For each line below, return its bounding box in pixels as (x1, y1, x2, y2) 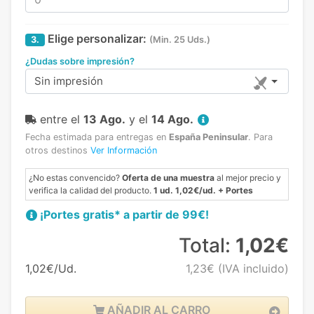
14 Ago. (151, 112, 193, 127)
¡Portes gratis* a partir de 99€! (40, 207, 209, 222)
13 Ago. (83, 112, 125, 127)
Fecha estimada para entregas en (25, 132, 169, 143)
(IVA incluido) (214, 261, 289, 276)
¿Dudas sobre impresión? (25, 56, 135, 67)
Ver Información (90, 145, 157, 156)
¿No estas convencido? (29, 172, 122, 184)
